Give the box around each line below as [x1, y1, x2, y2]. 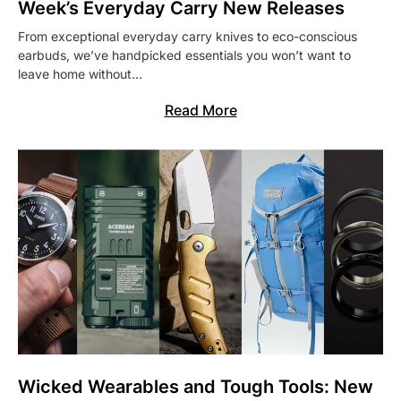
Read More [164, 101, 237, 120]
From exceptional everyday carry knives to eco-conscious [18, 29, 357, 45]
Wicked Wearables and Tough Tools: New [18, 376, 373, 398]
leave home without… [18, 66, 142, 82]
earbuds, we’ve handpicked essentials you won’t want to [18, 47, 351, 64]
